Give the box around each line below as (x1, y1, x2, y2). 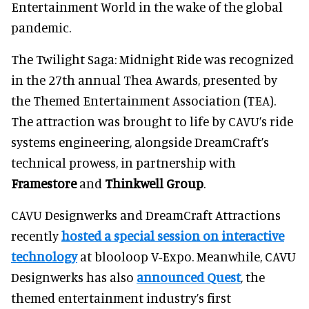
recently (11, 228, 61, 244)
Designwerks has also (11, 269, 137, 286)
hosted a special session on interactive (61, 228, 284, 244)
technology (11, 248, 77, 265)
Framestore (11, 175, 77, 192)
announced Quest (137, 269, 241, 286)
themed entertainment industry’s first (11, 290, 231, 306)
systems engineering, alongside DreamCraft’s (11, 134, 269, 150)
